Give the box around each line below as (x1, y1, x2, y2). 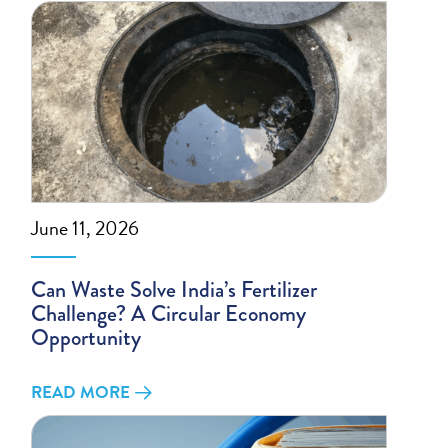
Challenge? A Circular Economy (31, 297, 307, 331)
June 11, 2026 (31, 213, 140, 244)
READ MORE (31, 380, 131, 406)
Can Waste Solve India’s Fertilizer (31, 273, 318, 307)
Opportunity (31, 321, 142, 355)
